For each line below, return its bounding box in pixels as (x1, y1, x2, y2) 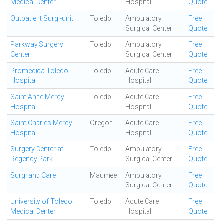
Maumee (90, 171, 117, 179)
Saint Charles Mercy (10, 119, 72, 127)
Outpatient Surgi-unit (10, 14, 73, 22)
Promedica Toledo (10, 67, 68, 74)
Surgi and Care (10, 171, 56, 179)
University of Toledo (10, 197, 72, 205)
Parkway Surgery (10, 40, 63, 48)
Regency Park (10, 155, 53, 163)
